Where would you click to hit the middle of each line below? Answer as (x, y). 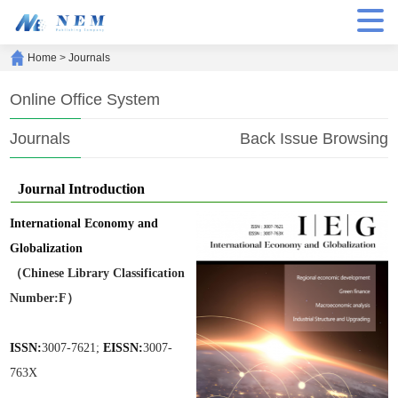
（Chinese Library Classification (98, 273)
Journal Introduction (82, 189)
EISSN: (123, 347)
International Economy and (84, 223)
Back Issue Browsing (314, 139)
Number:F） (45, 298)
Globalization (47, 248)
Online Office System (85, 99)
